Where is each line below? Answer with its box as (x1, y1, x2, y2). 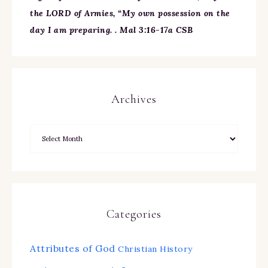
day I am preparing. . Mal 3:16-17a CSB (30, 25, 193, 36)
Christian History (118, 243, 193, 255)
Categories (106, 207, 162, 222)
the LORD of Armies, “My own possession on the (30, 8, 230, 19)
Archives (111, 92, 157, 107)
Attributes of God (30, 242, 115, 255)
